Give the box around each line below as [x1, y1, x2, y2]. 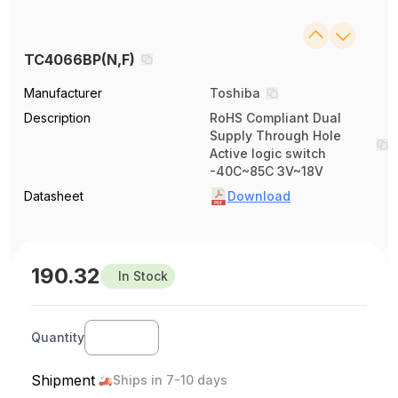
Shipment [31, 370, 96, 389]
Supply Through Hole [210, 127, 341, 143]
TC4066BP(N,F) [24, 50, 136, 68]
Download [227, 187, 291, 203]
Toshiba [210, 84, 260, 100]
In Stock [118, 267, 169, 283]
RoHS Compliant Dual [210, 109, 341, 125]
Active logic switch [210, 145, 326, 161]
